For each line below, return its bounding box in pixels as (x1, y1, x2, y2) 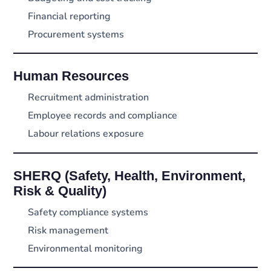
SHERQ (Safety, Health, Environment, (13, 168, 246, 183)
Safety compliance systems (28, 205, 149, 219)
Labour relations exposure (28, 127, 145, 141)
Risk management (28, 223, 109, 237)
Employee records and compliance (28, 109, 178, 123)
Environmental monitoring (28, 241, 143, 255)
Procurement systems (28, 28, 125, 42)
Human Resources (13, 68, 129, 84)
